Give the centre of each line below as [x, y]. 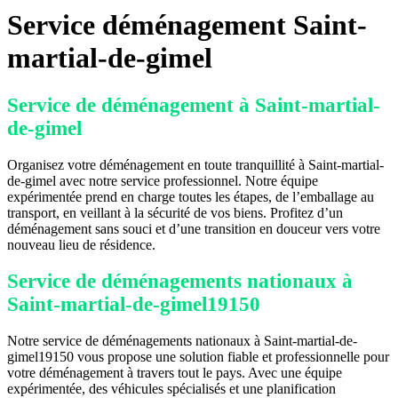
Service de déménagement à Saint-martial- [194, 105]
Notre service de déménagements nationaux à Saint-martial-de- [182, 341]
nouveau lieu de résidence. [81, 244]
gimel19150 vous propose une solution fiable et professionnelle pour [198, 357]
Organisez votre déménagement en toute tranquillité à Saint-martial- [195, 164]
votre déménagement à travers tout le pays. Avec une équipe [175, 373]
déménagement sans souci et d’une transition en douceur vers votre [194, 228]
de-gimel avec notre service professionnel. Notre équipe [163, 180]
